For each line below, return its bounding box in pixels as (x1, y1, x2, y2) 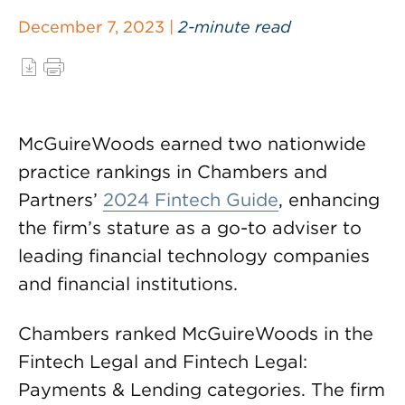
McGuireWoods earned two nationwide (18, 133, 366, 155)
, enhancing (278, 189, 380, 211)
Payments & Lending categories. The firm (18, 379, 385, 400)
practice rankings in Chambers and (18, 161, 327, 183)
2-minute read (178, 17, 291, 36)
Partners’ (18, 189, 103, 211)
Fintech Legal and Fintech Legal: (18, 351, 307, 372)
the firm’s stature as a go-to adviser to (18, 217, 362, 239)
